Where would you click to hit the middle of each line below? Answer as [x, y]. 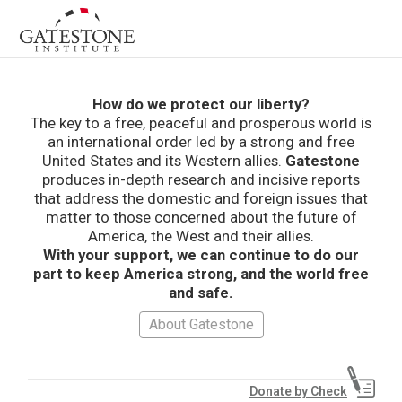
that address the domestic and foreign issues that [201, 198]
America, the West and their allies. [201, 236]
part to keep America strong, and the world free [201, 274]
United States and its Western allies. [164, 161]
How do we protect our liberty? [201, 104]
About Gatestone [201, 324]
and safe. [201, 293]
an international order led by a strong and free [201, 142]
